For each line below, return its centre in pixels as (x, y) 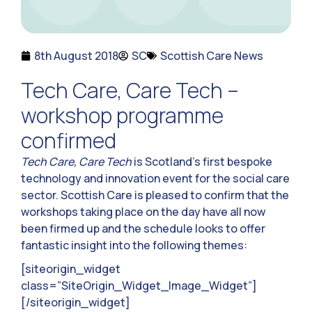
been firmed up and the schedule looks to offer (143, 229)
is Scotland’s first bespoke (202, 162)
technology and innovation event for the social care (155, 179)
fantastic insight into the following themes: (134, 245)
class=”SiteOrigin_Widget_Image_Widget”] (139, 286)
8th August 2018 (76, 56)
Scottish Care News (212, 56)
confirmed (69, 141)
